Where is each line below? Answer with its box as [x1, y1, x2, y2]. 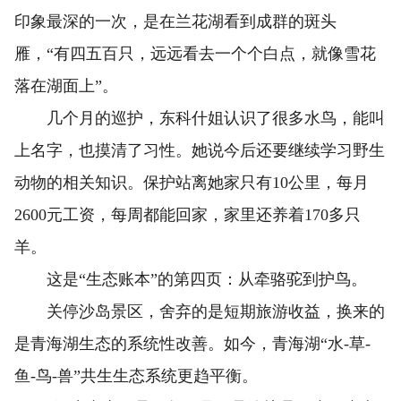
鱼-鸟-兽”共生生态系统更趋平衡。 [14, 367, 258, 386]
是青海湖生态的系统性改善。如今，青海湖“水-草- [14, 335, 371, 354]
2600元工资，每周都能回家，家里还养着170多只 [14, 206, 361, 225]
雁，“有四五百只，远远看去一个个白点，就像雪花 [14, 45, 376, 64]
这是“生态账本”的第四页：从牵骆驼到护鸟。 [14, 270, 367, 289]
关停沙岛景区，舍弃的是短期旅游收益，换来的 [14, 303, 385, 321]
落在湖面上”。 [14, 77, 118, 96]
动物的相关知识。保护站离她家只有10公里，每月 [14, 174, 369, 192]
